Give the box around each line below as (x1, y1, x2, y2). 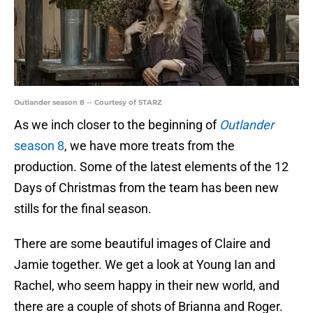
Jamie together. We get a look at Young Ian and (14, 257, 275, 272)
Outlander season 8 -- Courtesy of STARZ (14, 98, 162, 108)
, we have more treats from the (64, 138, 235, 154)
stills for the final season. (14, 201, 152, 217)
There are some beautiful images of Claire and (14, 236, 270, 252)
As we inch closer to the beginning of (14, 117, 219, 133)
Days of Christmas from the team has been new (14, 180, 279, 196)
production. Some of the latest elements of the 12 (14, 159, 289, 175)
